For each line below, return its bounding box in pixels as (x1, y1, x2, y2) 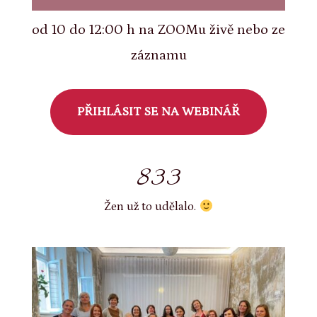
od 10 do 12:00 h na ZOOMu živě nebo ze (32, 21, 285, 38)
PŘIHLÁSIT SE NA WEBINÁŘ (77, 105, 240, 119)
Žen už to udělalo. (104, 200, 200, 214)
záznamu (130, 47, 187, 63)
